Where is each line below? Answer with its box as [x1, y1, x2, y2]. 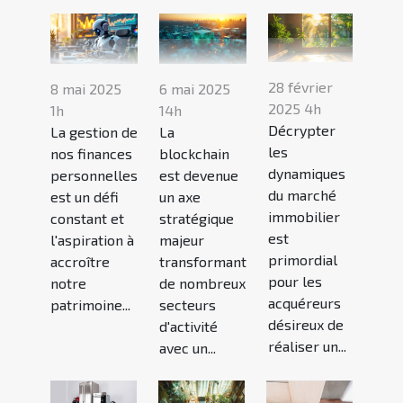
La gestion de [50, 122, 138, 140]
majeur [159, 230, 204, 248]
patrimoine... [50, 295, 130, 313]
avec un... [159, 338, 216, 356]
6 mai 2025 [159, 79, 230, 97]
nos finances [50, 144, 132, 162]
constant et [50, 209, 124, 227]
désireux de [268, 316, 344, 333]
